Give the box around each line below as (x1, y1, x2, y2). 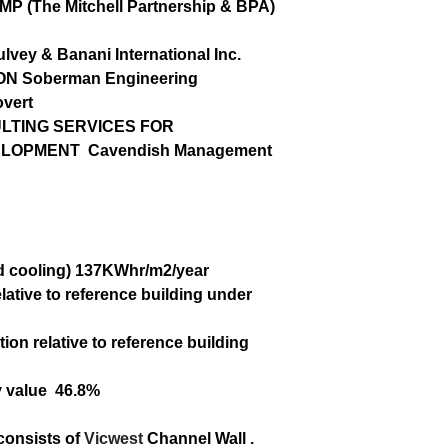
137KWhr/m (75, 261, 163, 279)
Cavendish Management (88, 141, 272, 159)
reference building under (65, 285, 252, 303)
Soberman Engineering (22, 69, 198, 87)
